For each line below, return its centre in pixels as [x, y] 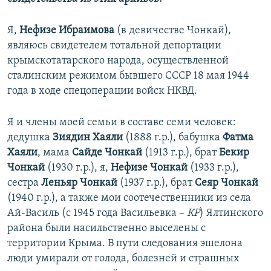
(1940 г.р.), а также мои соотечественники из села [129, 198]
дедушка [30, 138]
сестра [24, 183]
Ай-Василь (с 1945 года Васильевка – [97, 214]
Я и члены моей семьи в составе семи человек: [122, 123]
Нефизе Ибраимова [67, 31]
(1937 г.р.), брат [156, 183]
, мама [55, 153]
